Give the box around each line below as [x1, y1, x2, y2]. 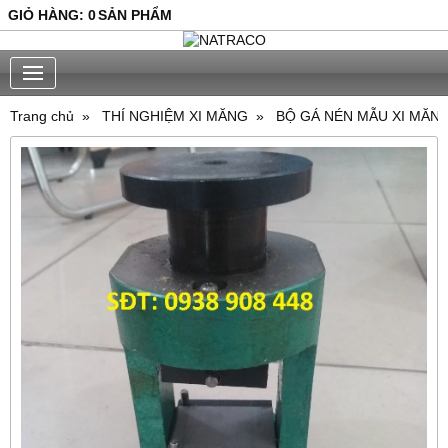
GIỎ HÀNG [8, 7, 79, 23]
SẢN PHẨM [98, 7, 172, 23]
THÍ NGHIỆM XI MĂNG [102, 108, 248, 124]
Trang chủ [10, 108, 74, 124]
